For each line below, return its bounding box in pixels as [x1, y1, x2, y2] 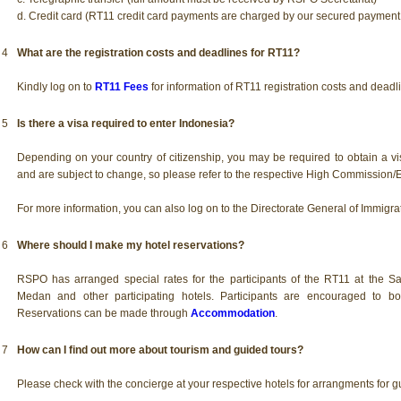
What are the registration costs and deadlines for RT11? [17, 46, 300, 59]
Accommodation [191, 306, 275, 320]
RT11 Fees [95, 80, 149, 93]
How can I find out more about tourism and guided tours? [17, 343, 303, 356]
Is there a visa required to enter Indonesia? [17, 116, 235, 130]
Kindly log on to [17, 80, 95, 93]
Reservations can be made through [17, 306, 191, 320]
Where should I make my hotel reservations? [17, 238, 244, 252]
